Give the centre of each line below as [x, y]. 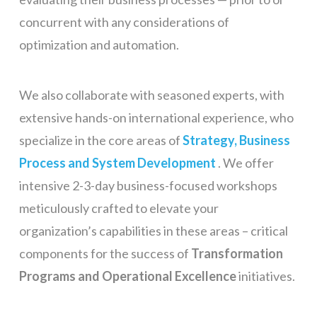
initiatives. [266, 276]
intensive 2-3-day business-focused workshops [148, 185]
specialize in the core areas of [100, 140]
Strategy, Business [236, 140]
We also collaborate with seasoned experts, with [151, 94]
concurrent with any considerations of [124, 22]
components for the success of [105, 253]
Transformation [237, 253]
